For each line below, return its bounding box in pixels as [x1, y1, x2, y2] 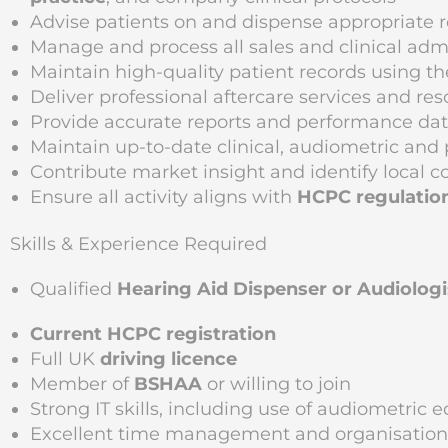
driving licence [100, 348, 237, 370]
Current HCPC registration [30, 323, 276, 345]
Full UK [30, 348, 100, 370]
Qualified [30, 278, 117, 300]
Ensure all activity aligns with [30, 186, 297, 208]
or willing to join [202, 373, 351, 395]
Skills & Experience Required [10, 233, 267, 255]
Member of [30, 373, 134, 395]
